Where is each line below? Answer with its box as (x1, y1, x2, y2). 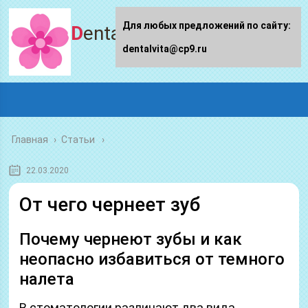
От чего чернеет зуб (19, 193, 201, 216)
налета (19, 269, 75, 289)
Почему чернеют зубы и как (19, 230, 243, 249)
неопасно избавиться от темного (19, 250, 285, 269)
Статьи (61, 134, 96, 145)
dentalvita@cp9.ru (122, 43, 207, 54)
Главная (12, 134, 49, 145)
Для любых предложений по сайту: (122, 20, 291, 31)
